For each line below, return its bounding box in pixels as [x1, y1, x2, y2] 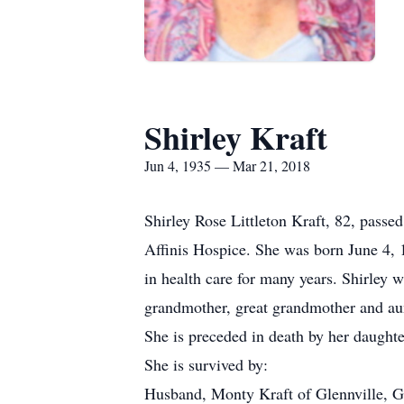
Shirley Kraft [144, 114, 327, 161]
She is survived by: [144, 353, 268, 375]
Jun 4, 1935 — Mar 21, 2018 [144, 156, 310, 175]
